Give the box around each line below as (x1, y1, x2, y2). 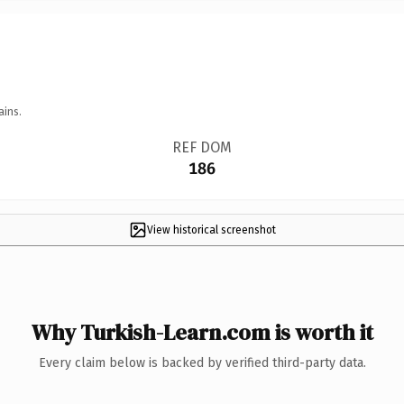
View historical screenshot (146, 223, 276, 236)
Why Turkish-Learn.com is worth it (31, 317, 373, 347)
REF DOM (171, 138, 232, 156)
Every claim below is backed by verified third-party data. (38, 354, 366, 371)
